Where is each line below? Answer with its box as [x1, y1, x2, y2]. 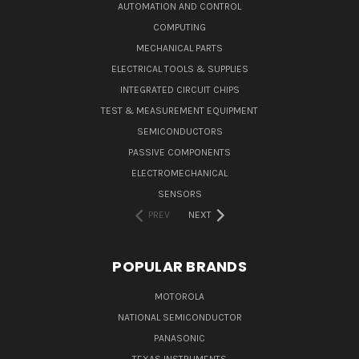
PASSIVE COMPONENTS [128, 147, 231, 159]
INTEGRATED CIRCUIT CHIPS [119, 84, 240, 96]
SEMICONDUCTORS [136, 126, 223, 138]
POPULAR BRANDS [112, 256, 247, 277]
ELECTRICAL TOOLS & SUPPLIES [111, 63, 248, 75]
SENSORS [157, 188, 202, 200]
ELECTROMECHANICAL [131, 167, 228, 179]
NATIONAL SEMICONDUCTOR [117, 312, 242, 324]
